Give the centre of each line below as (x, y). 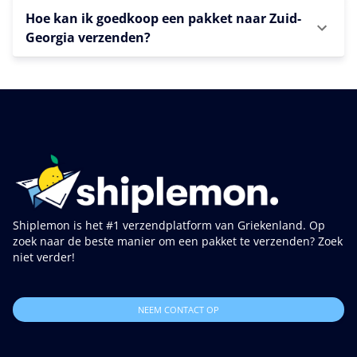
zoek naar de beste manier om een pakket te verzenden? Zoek (178, 241)
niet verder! (44, 257)
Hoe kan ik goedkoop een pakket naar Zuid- (163, 18)
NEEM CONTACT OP (178, 310)
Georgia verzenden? (88, 37)
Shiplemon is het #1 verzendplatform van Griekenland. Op (169, 225)
